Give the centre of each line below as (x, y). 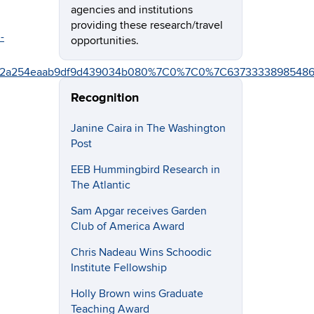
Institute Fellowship (118, 268)
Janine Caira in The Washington (148, 128)
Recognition (104, 98)
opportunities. (104, 41)
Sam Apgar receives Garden (138, 211)
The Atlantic (100, 185)
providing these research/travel (146, 25)
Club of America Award (127, 226)
